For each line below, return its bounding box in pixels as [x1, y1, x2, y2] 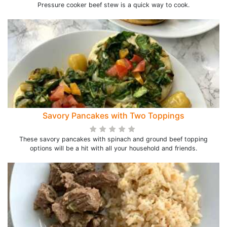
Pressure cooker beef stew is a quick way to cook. [37, 1, 190, 9]
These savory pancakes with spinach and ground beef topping [19, 135, 208, 143]
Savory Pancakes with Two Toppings [43, 110, 184, 121]
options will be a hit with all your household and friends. [30, 144, 197, 152]
